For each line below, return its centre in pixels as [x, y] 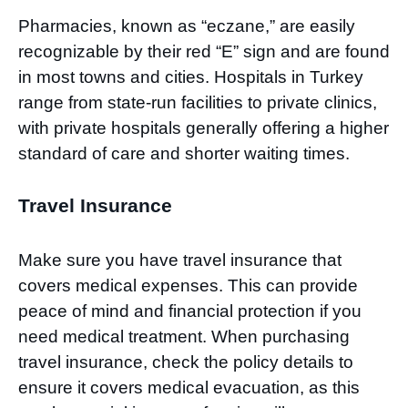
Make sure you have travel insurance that [180, 260]
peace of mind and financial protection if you [190, 311]
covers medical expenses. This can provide [188, 285]
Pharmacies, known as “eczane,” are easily [187, 26]
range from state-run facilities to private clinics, [198, 103]
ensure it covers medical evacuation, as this [189, 387]
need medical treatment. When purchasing [184, 336]
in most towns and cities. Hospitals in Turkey [191, 77]
